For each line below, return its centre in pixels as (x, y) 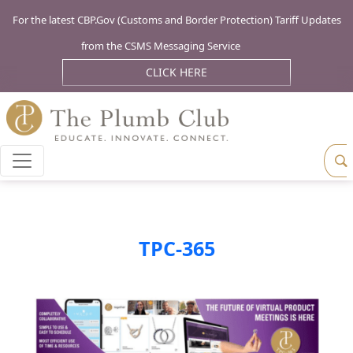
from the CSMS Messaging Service (161, 46)
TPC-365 (176, 249)
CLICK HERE (176, 72)
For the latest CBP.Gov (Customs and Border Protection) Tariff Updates (176, 20)
